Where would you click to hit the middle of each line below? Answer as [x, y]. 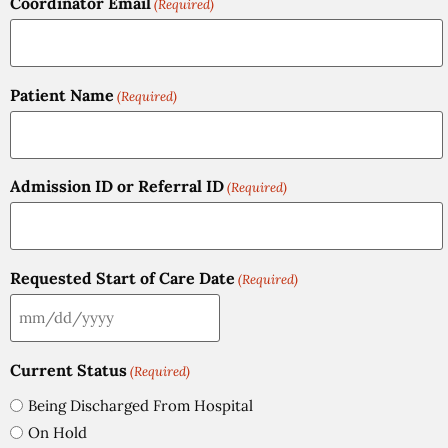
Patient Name [62, 94]
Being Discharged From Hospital [140, 405]
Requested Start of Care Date [122, 277]
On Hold [57, 432]
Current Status [68, 369]
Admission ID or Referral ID [117, 186]
